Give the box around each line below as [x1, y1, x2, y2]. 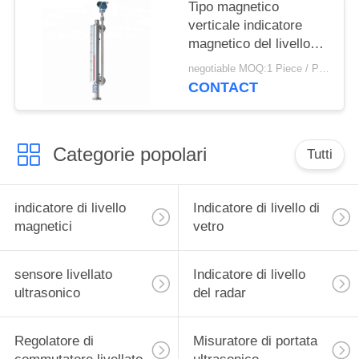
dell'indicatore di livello [188, 72, 324, 88]
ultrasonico [14, 285, 80, 301]
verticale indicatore [188, 17, 303, 33]
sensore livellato [14, 267, 112, 283]
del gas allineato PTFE [188, 54, 324, 70]
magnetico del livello [188, 35, 311, 51]
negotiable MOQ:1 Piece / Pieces [319, 63, 330, 75]
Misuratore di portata [192, 333, 317, 349]
